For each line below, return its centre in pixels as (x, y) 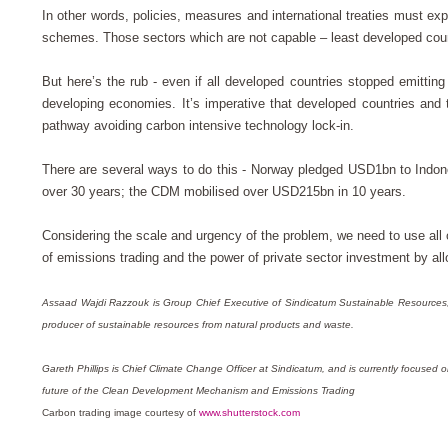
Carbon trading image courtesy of (120, 413)
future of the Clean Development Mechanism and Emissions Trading (198, 391)
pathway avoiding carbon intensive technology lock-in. (200, 126)
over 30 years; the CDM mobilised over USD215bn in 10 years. (228, 192)
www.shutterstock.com (249, 413)
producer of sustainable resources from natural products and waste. (199, 325)
